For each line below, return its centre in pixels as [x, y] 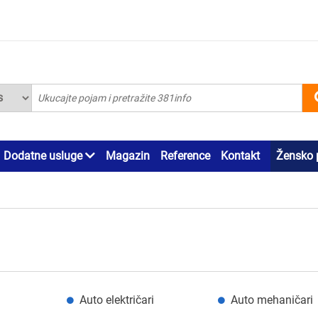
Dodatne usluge [44, 155]
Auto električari [116, 300]
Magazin [128, 155]
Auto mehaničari [272, 300]
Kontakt [240, 155]
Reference [185, 155]
